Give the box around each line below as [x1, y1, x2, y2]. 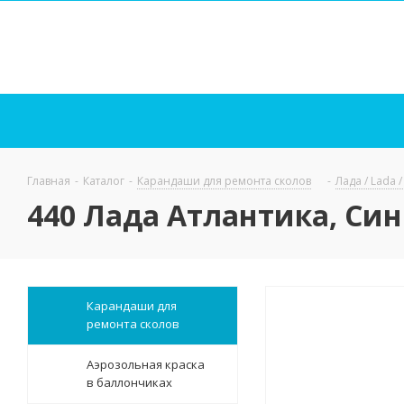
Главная [27, 173, 70, 188]
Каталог [83, 173, 124, 188]
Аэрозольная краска [87, 356, 205, 372]
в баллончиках [87, 374, 172, 390]
